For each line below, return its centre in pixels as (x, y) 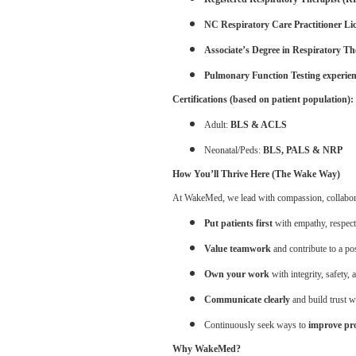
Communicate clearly (247, 300)
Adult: (217, 125)
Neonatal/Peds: (234, 150)
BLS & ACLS (259, 125)
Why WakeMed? (207, 349)
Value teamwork (238, 249)
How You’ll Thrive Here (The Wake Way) (256, 174)
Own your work (237, 274)
